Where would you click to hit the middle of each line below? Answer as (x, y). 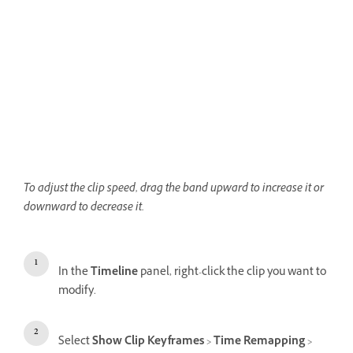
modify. (77, 292)
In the (74, 273)
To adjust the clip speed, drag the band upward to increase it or (174, 190)
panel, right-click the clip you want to (232, 273)
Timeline (114, 273)
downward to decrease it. (84, 209)
